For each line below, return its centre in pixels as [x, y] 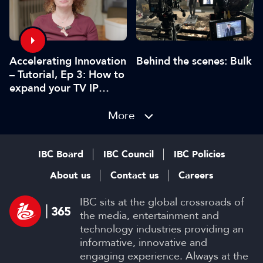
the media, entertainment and [149, 216]
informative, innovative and [144, 243]
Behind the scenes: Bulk [194, 61]
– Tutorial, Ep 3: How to [67, 74]
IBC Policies [199, 155]
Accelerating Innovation [68, 61]
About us [70, 176]
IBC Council [129, 155]
